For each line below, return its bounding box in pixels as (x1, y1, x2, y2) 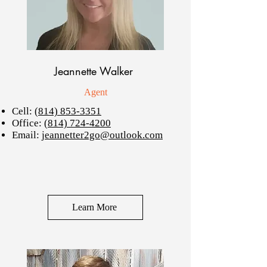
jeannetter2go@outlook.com (42, 129, 163, 141)
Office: (12, 117, 44, 129)
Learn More (72, 202, 117, 212)
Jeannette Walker (54, 64, 136, 78)
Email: (12, 129, 42, 141)
